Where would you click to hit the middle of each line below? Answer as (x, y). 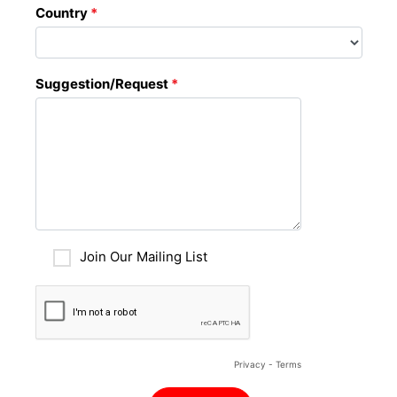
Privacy (249, 364)
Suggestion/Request (103, 84)
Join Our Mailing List (143, 257)
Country (62, 13)
